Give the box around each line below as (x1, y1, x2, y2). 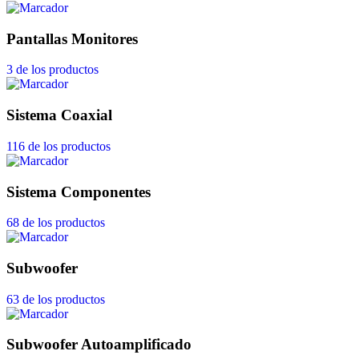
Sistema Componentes (6, 183, 151, 200)
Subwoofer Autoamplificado (6, 336, 192, 353)
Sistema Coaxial (6, 107, 112, 124)
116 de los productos (6, 139, 111, 153)
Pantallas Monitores (6, 30, 138, 47)
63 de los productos (6, 292, 105, 306)
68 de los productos (6, 216, 105, 230)
